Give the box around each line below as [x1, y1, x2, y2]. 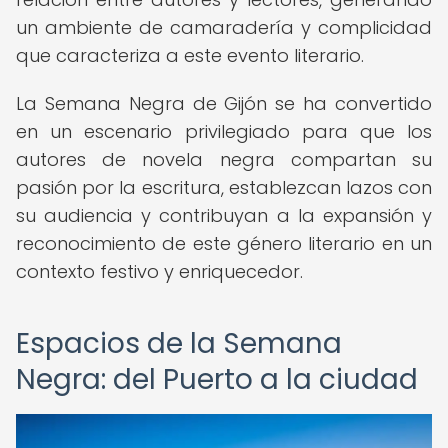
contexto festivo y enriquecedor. [16, 259, 303, 284]
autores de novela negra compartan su [16, 147, 432, 172]
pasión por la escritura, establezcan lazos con [16, 175, 432, 200]
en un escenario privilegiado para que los [16, 119, 432, 144]
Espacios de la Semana [16, 324, 342, 363]
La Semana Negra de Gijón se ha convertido [16, 91, 432, 116]
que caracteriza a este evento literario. [16, 43, 364, 68]
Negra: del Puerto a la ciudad [16, 360, 418, 399]
